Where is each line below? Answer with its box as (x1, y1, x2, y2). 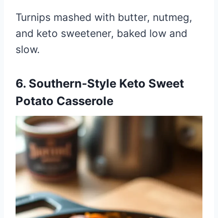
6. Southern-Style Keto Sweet (16, 76, 184, 91)
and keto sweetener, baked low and (16, 27, 187, 39)
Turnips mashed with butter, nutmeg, (16, 11, 192, 23)
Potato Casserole (16, 93, 113, 108)
